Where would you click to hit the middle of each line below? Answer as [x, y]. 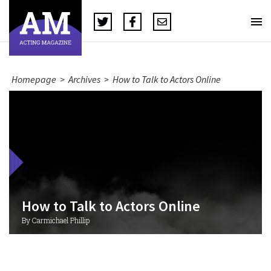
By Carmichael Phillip [55, 220]
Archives [84, 79]
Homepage [34, 79]
